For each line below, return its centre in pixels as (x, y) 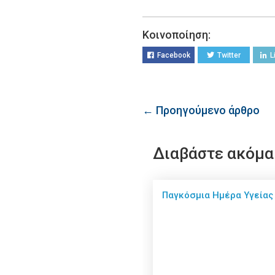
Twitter (229, 55)
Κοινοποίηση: (176, 34)
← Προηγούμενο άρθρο (201, 110)
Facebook (173, 55)
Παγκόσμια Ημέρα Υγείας (218, 195)
